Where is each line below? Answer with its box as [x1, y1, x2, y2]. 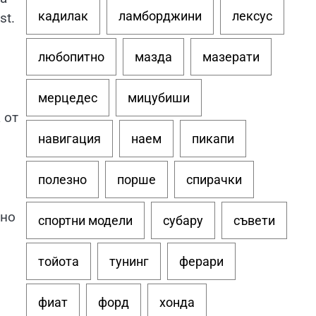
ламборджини [118, 8, 202, 23]
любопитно [37, 49, 104, 64]
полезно [37, 172, 87, 187]
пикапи [191, 131, 234, 146]
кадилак [37, 8, 88, 23]
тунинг [109, 254, 149, 269]
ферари [178, 254, 224, 269]
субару [162, 213, 203, 228]
